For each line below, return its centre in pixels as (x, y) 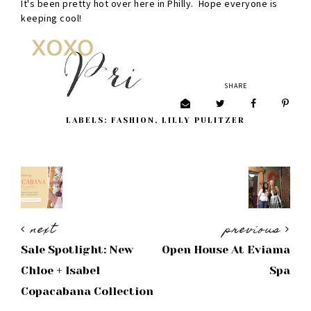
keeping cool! (51, 18)
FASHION (133, 121)
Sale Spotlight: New (77, 250)
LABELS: (89, 121)
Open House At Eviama (226, 250)
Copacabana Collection (87, 292)
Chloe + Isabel (60, 271)
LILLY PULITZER (203, 121)
